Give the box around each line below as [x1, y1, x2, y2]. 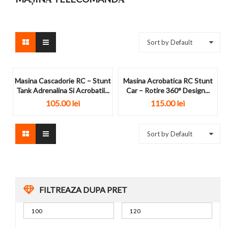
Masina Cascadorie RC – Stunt [14, 76, 111, 85]
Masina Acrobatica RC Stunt [123, 76, 213, 85]
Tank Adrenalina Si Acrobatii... [16, 86, 109, 95]
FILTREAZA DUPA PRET [39, 185, 127, 195]
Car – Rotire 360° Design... [126, 86, 210, 95]
